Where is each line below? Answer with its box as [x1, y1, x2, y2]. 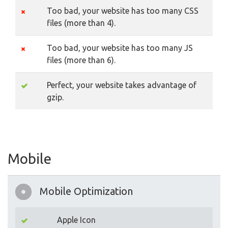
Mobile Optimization [40, 185, 133, 197]
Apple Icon [57, 215, 96, 225]
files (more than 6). [47, 55, 116, 65]
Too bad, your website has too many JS [47, 43, 193, 53]
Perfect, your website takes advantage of [47, 80, 196, 90]
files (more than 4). [47, 18, 116, 28]
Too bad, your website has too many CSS [47, 6, 198, 16]
